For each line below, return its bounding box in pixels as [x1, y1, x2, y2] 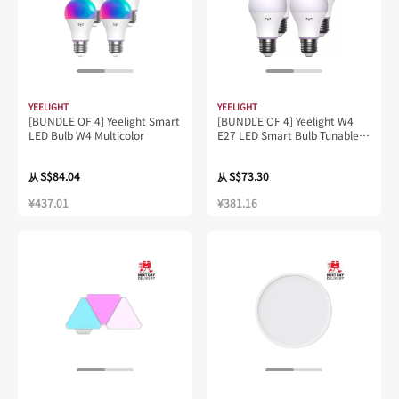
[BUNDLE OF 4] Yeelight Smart [28, 112, 180, 128]
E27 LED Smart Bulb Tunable [217, 126, 359, 142]
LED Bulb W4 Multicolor [28, 126, 144, 142]
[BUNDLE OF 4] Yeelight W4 [217, 112, 354, 128]
